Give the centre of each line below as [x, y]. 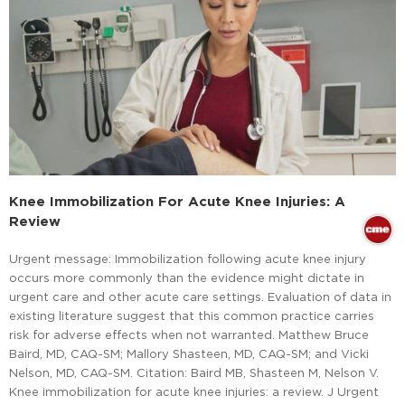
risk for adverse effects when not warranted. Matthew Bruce [189, 335]
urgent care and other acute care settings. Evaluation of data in [200, 297]
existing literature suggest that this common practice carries [192, 316]
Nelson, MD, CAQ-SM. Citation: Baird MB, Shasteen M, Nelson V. [194, 373]
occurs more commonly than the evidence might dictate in [187, 278]
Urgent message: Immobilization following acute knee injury [188, 259]
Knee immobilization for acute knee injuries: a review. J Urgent [194, 392]
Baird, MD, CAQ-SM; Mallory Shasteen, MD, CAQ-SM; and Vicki [189, 354]
